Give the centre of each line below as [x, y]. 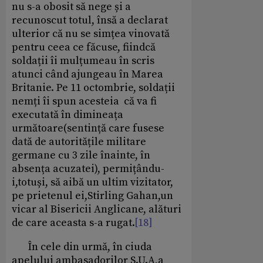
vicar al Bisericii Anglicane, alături [97, 210]
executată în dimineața [68, 115]
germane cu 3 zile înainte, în [81, 156]
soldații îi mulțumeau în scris [83, 61]
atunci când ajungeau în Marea [87, 75]
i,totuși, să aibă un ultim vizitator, [92, 183]
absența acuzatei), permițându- [88, 169]
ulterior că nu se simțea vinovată [91, 34]
